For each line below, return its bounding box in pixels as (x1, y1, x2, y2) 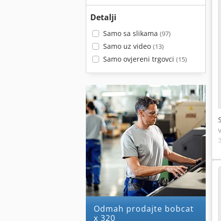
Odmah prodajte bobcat (94, 203, 100, 214)
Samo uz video (103, 41, 153, 51)
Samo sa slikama (103, 29, 160, 38)
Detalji (90, 12, 116, 23)
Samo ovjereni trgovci (103, 54, 176, 64)
